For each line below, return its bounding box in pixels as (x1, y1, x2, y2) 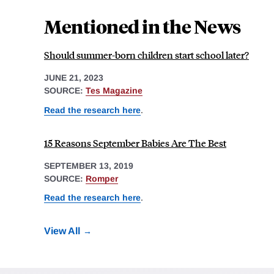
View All (44, 226, 80, 237)
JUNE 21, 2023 (44, 73, 103, 83)
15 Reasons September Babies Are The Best (44, 136, 226, 149)
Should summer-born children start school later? (44, 48, 249, 62)
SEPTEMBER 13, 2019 (44, 160, 133, 171)
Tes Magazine (86, 86, 143, 96)
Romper (86, 173, 118, 183)
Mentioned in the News (44, 14, 241, 39)
